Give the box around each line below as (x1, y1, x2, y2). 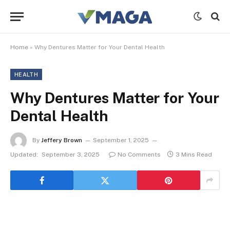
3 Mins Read (176, 151, 212, 158)
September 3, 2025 (42, 151, 100, 158)
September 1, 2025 (93, 137, 149, 144)
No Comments (118, 151, 161, 158)
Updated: (10, 151, 38, 158)
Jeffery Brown (41, 137, 82, 144)
